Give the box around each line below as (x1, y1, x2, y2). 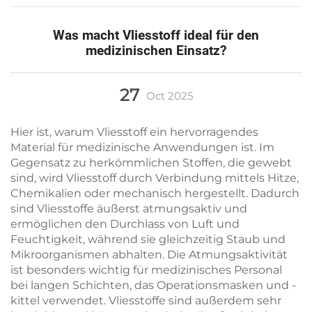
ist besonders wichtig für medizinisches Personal (10, 263, 282, 276)
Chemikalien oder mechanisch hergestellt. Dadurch (10, 187, 299, 200)
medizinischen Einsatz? (86, 42, 226, 58)
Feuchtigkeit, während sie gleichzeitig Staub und (10, 233, 286, 246)
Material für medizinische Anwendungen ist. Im (10, 141, 274, 154)
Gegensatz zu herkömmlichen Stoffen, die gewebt (10, 156, 292, 169)
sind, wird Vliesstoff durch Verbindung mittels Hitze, (10, 171, 299, 185)
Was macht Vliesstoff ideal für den (53, 27, 259, 43)
